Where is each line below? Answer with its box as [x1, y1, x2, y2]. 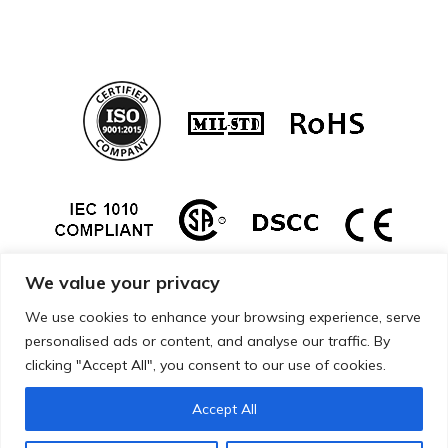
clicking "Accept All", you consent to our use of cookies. [25, 355, 386, 374]
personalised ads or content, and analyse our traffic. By [25, 331, 390, 350]
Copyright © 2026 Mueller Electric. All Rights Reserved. [58, 415, 390, 432]
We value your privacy [25, 270, 220, 294]
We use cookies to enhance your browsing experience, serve [25, 307, 421, 326]
